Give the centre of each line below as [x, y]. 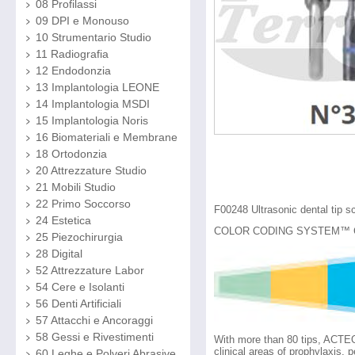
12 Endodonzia [73, 71]
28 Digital [59, 254]
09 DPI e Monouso [82, 21]
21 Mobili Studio [76, 187]
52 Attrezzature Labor [90, 270]
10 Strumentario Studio [94, 37]
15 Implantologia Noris [92, 120]
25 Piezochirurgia [79, 237]
